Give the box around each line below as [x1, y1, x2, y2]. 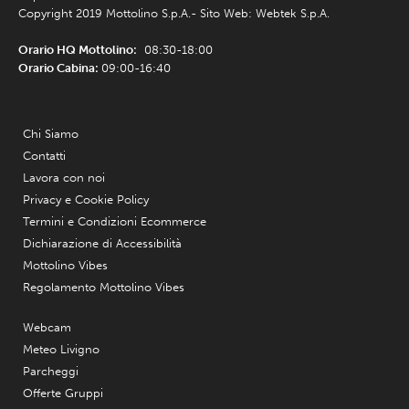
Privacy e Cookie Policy [23, 192, 149, 206]
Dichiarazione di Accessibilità [23, 236, 182, 250]
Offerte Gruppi [23, 385, 103, 400]
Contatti [23, 148, 66, 163]
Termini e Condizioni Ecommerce [23, 214, 206, 228]
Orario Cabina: [18, 60, 101, 75]
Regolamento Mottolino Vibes [23, 279, 184, 294]
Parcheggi [23, 363, 79, 378]
